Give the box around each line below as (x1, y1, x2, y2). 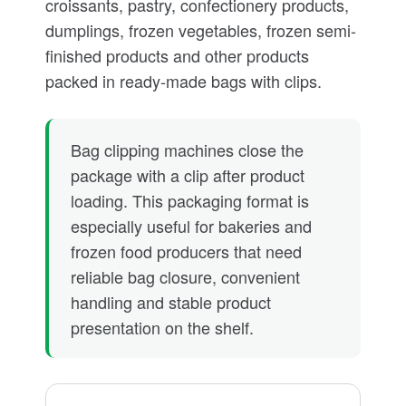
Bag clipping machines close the (71, 138, 304, 161)
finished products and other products (45, 43, 309, 67)
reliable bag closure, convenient (71, 265, 300, 288)
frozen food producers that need (71, 239, 302, 263)
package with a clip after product (71, 163, 304, 187)
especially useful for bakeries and (71, 214, 312, 237)
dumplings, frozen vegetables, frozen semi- (45, 18, 356, 42)
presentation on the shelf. (71, 315, 254, 339)
